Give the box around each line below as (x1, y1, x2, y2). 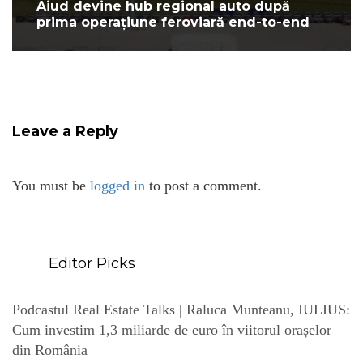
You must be (12, 177, 90, 194)
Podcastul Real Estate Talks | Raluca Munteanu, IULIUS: (12, 301, 350, 318)
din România (12, 341, 88, 358)
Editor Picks (45, 254, 135, 272)
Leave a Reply (12, 122, 118, 140)
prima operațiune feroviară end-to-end (36, 14, 310, 30)
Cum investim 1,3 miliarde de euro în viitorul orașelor (12, 321, 331, 338)
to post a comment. (145, 177, 262, 194)
